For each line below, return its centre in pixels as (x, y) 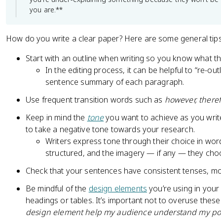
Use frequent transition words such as (95, 100)
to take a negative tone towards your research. (110, 129)
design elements (118, 188)
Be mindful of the (57, 188)
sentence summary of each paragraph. (115, 82)
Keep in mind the (56, 117)
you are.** (46, 10)
